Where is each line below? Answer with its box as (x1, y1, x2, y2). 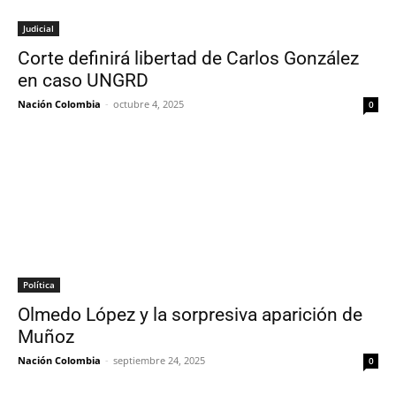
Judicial (23, 22, 54, 34)
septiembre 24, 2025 (113, 354, 205, 367)
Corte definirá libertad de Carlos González (18, 48, 359, 69)
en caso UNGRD (18, 70, 148, 91)
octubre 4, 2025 (113, 97, 184, 110)
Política (23, 278, 55, 291)
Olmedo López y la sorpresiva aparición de (18, 304, 362, 325)
